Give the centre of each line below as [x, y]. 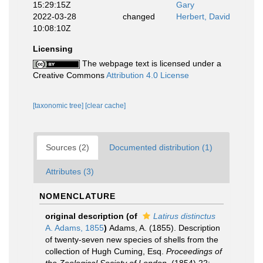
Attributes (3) [70, 171]
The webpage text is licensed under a [151, 63]
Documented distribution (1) [161, 147]
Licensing [53, 49]
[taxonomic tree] [59, 106]
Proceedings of [194, 251]
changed [139, 16]
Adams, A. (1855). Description [165, 228]
